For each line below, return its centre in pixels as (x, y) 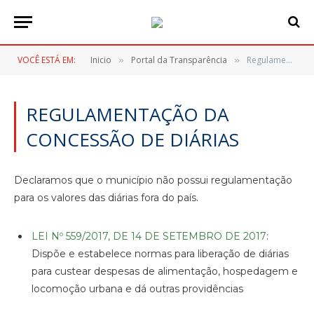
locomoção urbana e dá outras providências (137, 288)
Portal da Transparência (179, 60)
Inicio (101, 60)
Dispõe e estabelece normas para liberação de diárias (160, 253)
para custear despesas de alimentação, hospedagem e (165, 271)
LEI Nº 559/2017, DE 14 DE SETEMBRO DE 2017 (149, 236)
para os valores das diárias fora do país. (106, 198)
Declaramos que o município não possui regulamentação (153, 180)
